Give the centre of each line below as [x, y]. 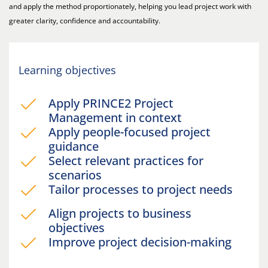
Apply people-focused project [130, 132]
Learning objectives [67, 70]
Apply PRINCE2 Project [111, 103]
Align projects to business [120, 213]
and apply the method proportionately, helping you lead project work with [130, 6]
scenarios [78, 175]
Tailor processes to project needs [142, 189]
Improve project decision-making [141, 242]
